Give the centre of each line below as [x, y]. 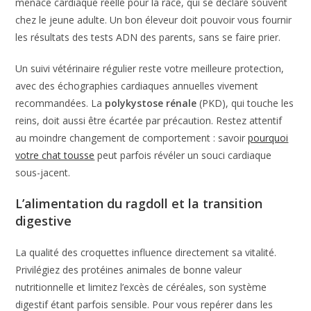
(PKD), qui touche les [245, 103]
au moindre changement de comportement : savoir [132, 137]
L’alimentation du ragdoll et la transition [139, 203]
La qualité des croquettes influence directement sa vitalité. [146, 252]
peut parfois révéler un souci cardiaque [183, 155]
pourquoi [268, 137]
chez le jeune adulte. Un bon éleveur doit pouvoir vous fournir [154, 19]
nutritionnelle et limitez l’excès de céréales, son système [141, 287]
